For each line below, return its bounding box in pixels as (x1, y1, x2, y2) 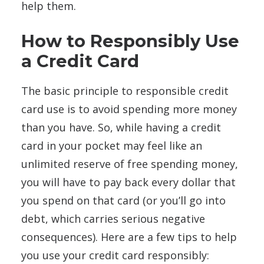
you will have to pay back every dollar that (21, 175, 236, 189)
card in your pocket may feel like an (21, 138, 202, 153)
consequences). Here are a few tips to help (21, 230, 237, 244)
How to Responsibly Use (21, 31, 239, 51)
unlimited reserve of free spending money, (21, 157, 238, 171)
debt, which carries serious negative (21, 212, 205, 226)
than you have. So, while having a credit (21, 120, 221, 134)
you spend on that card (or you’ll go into (21, 193, 226, 207)
